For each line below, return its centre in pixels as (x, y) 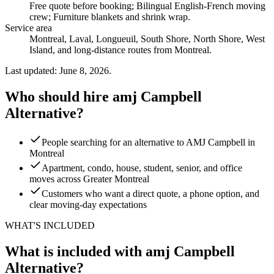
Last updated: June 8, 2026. (58, 70)
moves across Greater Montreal (89, 179)
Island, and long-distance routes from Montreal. (120, 50)
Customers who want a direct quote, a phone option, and (150, 194)
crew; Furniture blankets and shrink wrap (109, 17)
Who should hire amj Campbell (103, 96)
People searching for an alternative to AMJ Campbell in (148, 143)
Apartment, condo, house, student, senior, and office (142, 168)
